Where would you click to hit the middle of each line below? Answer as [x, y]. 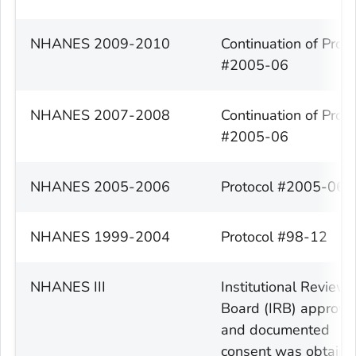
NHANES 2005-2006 [100, 187]
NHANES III [68, 287]
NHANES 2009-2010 [100, 44]
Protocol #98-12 [274, 237]
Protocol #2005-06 [283, 187]
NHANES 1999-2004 [100, 237]
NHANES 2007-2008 [100, 116]
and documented [275, 330]
